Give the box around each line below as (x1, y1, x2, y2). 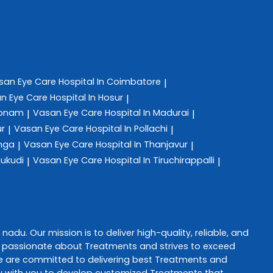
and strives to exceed (137, 239, 235, 252)
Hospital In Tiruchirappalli (105, 154, 214, 166)
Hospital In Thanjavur (96, 138, 188, 151)
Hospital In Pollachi (86, 122, 168, 135)
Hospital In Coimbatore (58, 75, 161, 88)
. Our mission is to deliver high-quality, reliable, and (26, 226, 249, 239)
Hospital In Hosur (50, 91, 123, 104)
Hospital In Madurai (105, 107, 189, 119)
